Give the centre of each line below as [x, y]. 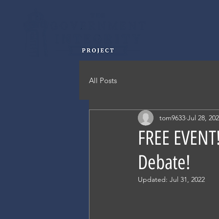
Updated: [154, 179]
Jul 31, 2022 [187, 179]
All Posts [103, 80]
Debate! [164, 162]
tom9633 [172, 118]
